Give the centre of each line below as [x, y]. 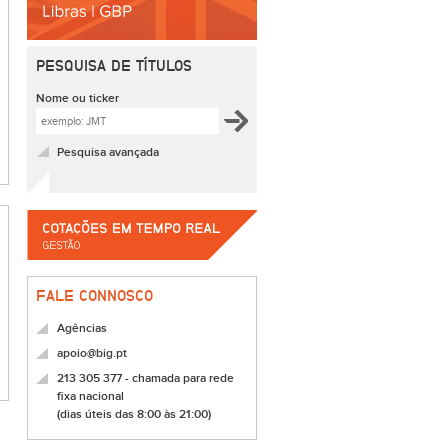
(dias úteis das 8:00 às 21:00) [134, 414]
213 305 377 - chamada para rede [145, 378]
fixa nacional [90, 396]
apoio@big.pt [92, 353]
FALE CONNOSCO [94, 295]
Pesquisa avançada [108, 152]
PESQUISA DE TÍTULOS [114, 65]
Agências [82, 328]
